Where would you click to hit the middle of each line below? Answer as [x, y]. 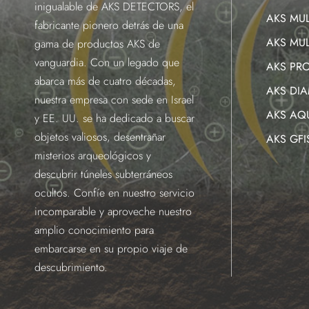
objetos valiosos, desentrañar [100, 137]
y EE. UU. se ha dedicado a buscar [114, 119]
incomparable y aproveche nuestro [113, 212]
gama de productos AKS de [97, 44]
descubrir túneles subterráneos [103, 175]
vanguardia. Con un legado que [107, 63]
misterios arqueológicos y [93, 156]
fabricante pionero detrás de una [109, 26]
